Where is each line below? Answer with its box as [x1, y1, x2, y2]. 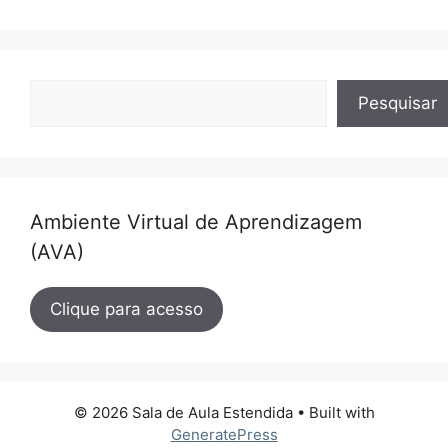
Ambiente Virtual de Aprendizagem [30, 209, 362, 234]
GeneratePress [170, 424, 278, 444]
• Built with [292, 402, 375, 422]
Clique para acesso [50, 298, 203, 319]
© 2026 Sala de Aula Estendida [73, 402, 293, 422]
